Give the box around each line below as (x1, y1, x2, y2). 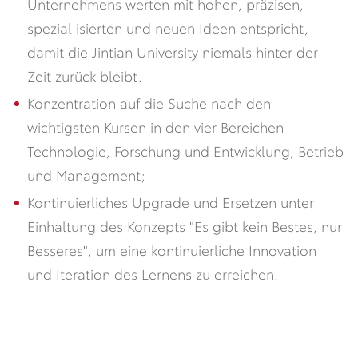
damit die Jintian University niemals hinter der (26, 41, 318, 61)
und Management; (26, 164, 145, 184)
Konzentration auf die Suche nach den (26, 92, 271, 112)
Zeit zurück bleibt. (26, 65, 142, 85)
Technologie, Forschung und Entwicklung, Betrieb (26, 140, 344, 160)
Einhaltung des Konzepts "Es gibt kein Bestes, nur (26, 215, 342, 235)
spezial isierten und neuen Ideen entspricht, (26, 17, 308, 37)
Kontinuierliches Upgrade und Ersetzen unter (26, 191, 314, 211)
